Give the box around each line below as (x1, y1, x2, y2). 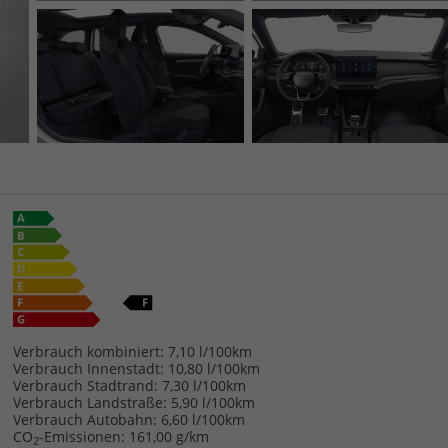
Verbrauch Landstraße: (12, 392, 167, 412)
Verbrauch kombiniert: (12, 341, 164, 361)
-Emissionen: (38, 426, 125, 446)
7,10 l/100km (167, 341, 252, 361)
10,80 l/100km (167, 358, 260, 378)
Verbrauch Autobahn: (12, 409, 157, 429)
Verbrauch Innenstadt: (12, 358, 164, 378)
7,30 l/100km (161, 375, 246, 395)
